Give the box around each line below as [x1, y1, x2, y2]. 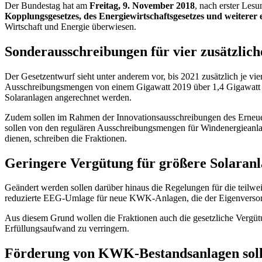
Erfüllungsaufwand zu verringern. [5, 223, 129, 234]
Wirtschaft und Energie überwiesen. [5, 21, 139, 32]
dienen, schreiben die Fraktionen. [5, 133, 129, 143]
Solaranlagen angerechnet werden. [5, 92, 134, 102]
